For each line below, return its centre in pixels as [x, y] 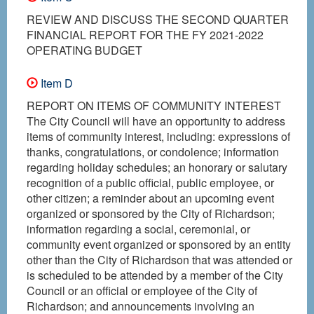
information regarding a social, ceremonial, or [138, 228]
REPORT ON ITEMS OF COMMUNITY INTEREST [154, 105]
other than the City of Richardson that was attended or [159, 259]
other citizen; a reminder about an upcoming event [150, 198]
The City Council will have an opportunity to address [156, 121]
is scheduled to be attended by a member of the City [155, 275]
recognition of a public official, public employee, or [150, 182]
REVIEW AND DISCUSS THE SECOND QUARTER [158, 19]
